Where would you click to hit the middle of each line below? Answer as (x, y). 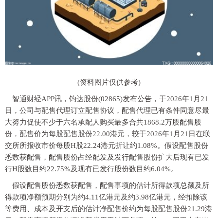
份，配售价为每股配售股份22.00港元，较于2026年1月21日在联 (108, 134)
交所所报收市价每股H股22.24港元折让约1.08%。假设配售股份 (107, 146)
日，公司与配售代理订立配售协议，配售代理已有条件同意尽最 (107, 111)
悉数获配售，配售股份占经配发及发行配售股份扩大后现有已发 (107, 157)
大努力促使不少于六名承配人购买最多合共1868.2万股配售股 (103, 122)
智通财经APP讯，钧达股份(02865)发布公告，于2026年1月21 (110, 99)
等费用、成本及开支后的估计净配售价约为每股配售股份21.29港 (109, 209)
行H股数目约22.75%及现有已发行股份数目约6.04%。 (91, 169)
